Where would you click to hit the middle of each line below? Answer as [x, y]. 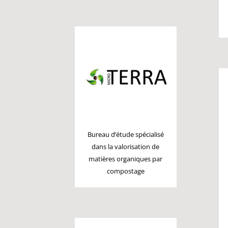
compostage [125, 171]
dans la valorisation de [126, 147]
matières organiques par [126, 159]
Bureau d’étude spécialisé [125, 135]
